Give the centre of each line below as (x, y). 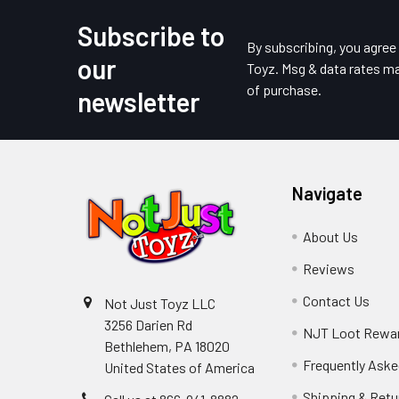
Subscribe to (151, 35)
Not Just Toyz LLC (160, 303)
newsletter (138, 101)
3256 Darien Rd (148, 324)
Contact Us (337, 300)
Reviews (329, 268)
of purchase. (285, 90)
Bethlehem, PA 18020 (167, 346)
